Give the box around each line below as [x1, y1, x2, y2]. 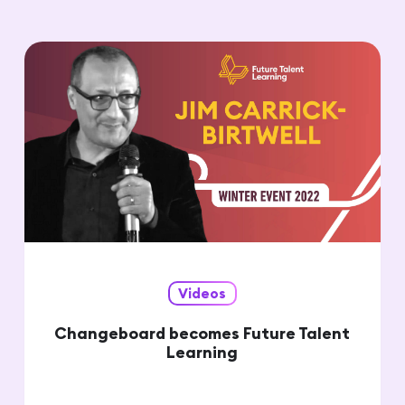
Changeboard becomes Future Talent [54, 322, 351, 344]
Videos [178, 284, 227, 302]
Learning [166, 341, 239, 363]
